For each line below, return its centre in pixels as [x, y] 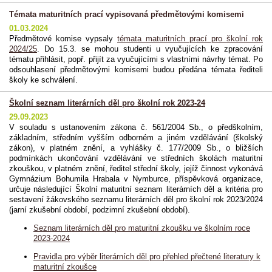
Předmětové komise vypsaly [63, 39]
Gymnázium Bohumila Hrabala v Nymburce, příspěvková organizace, [136, 179]
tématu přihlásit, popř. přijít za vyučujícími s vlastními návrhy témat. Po [136, 59]
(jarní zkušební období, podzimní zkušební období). [100, 210]
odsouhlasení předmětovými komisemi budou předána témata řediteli [136, 70]
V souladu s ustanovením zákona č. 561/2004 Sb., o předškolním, [136, 127]
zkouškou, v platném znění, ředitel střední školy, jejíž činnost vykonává [136, 169]
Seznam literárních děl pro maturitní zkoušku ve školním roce [142, 228]
